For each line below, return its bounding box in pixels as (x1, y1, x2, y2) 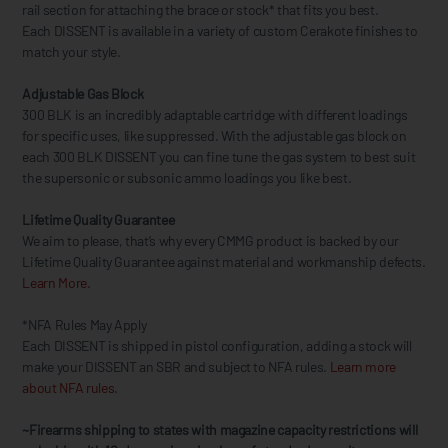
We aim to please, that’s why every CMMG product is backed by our (22, 231, 400, 249)
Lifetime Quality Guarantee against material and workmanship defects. (22, 252, 426, 270)
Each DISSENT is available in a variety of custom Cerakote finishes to (22, 21, 418, 39)
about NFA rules (22, 378, 115, 396)
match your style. (22, 42, 121, 60)
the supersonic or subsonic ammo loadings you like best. (22, 168, 352, 186)
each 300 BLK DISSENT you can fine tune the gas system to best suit (22, 147, 416, 165)
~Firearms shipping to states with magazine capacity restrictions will (22, 420, 418, 438)
